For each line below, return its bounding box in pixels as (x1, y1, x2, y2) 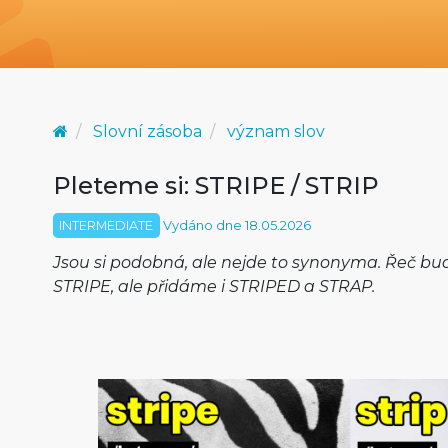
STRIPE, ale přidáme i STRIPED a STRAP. (52, 277, 375, 296)
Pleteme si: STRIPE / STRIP (52, 171, 379, 200)
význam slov (226, 122, 325, 141)
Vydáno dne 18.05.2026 (159, 218, 311, 233)
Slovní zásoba (92, 122, 202, 141)
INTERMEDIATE (59, 218, 154, 233)
